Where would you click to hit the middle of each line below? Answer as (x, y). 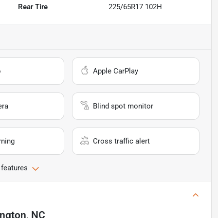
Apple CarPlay (116, 71)
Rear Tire (33, 7)
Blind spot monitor (123, 106)
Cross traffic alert (122, 141)
